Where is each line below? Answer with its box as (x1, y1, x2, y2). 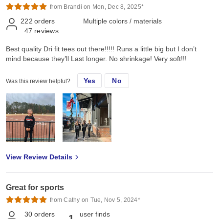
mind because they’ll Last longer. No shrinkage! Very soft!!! (6, 54, 187, 63)
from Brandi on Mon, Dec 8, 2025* (50, 3, 144, 10)
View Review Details (6, 153, 72, 161)
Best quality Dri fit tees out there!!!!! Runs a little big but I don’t (6, 44, 197, 53)
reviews (34, 26, 59, 35)
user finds (80, 210, 110, 218)
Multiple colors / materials (83, 17, 162, 25)
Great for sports (6, 183, 64, 192)
